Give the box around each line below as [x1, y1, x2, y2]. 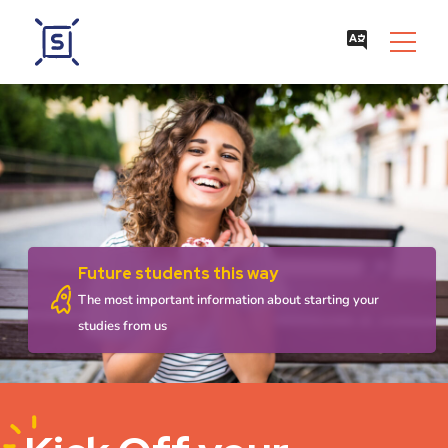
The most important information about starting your [78, 290, 379, 309]
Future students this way [78, 262, 278, 284]
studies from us [78, 316, 167, 335]
